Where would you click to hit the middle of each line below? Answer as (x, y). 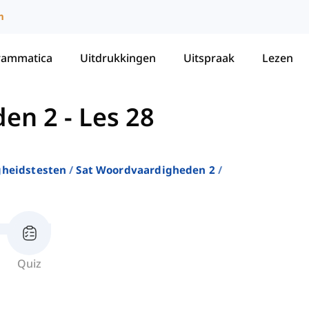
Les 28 (117, 117)
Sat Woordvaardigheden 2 (146, 170)
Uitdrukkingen (118, 58)
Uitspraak (209, 58)
